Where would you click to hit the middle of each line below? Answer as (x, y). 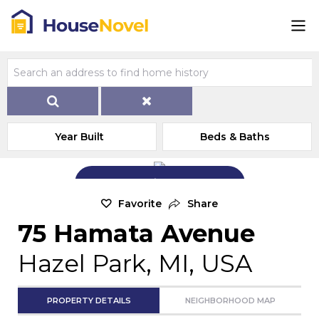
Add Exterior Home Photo (168, 182)
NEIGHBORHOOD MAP (230, 300)
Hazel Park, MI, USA (135, 263)
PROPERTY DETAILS (89, 300)
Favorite (140, 204)
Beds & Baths (235, 137)
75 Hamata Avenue (136, 234)
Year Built (80, 137)
